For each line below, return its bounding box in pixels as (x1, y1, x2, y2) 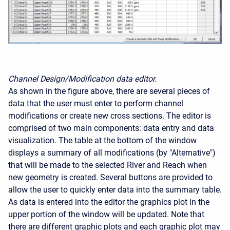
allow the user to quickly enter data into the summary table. (8, 185, 222, 195)
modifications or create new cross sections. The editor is (8, 111, 211, 121)
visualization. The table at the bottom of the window (8, 136, 197, 146)
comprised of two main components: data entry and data (8, 123, 214, 133)
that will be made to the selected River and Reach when (8, 160, 207, 170)
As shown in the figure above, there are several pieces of (8, 86, 210, 97)
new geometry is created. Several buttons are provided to (8, 172, 213, 183)
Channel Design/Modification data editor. (8, 74, 157, 84)
